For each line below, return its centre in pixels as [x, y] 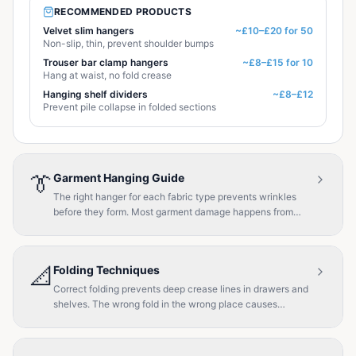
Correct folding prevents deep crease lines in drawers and [181, 289]
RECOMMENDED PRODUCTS [123, 12]
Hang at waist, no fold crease [107, 75]
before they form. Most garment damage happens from [173, 212]
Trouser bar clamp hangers [106, 62]
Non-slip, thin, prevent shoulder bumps [128, 43]
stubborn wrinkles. [94, 319]
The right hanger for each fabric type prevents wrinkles [175, 197]
